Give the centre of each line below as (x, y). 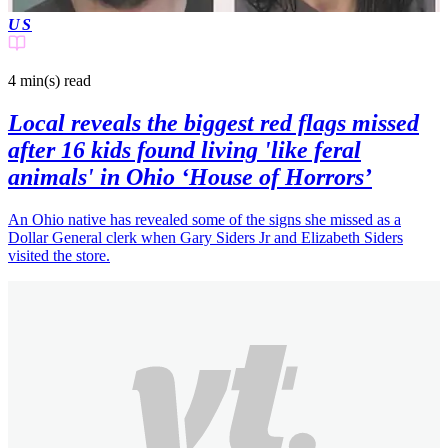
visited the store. (59, 256)
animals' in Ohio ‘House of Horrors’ (190, 177)
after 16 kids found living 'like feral (184, 150)
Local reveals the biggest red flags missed (213, 123)
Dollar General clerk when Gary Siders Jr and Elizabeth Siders (205, 238)
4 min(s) (34, 81)
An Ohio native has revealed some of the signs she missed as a (204, 220)
